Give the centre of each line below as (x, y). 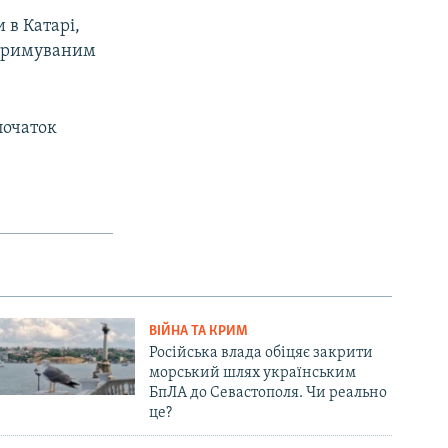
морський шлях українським (253, 372)
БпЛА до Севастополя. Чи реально (268, 392)
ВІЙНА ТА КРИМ (199, 331)
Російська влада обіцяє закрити (261, 352)
